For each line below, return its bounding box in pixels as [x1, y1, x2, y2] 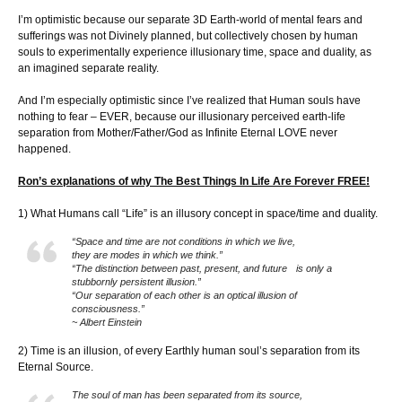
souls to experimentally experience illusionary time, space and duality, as [18, 46, 371, 59]
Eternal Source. [18, 361, 93, 374]
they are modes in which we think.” [72, 249, 229, 261]
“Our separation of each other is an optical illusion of [72, 290, 297, 301]
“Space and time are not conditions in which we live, [72, 236, 301, 248]
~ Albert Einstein [72, 317, 142, 328]
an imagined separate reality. [18, 62, 159, 75]
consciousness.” [72, 303, 151, 315]
